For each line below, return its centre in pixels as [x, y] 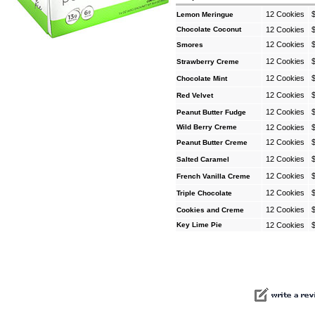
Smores [190, 45]
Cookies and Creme [210, 210]
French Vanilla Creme [213, 176]
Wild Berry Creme [207, 127]
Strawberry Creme [208, 62]
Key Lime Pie [199, 225]
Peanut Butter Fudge [211, 112]
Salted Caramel [203, 159]
